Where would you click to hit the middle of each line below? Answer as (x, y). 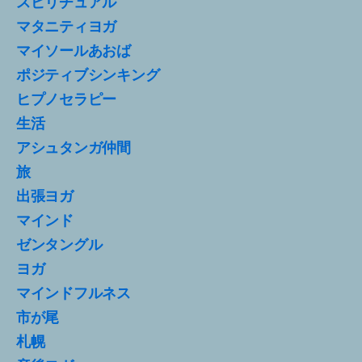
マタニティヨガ (67, 26)
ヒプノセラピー (67, 99)
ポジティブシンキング (88, 75)
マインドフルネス (74, 293)
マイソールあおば (74, 51)
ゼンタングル (59, 244)
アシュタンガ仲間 (74, 147)
